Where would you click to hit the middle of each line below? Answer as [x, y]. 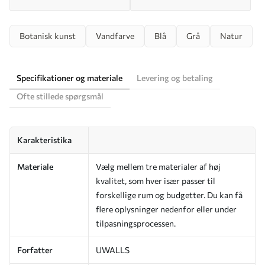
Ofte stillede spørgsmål [60, 96]
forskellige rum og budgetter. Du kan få [169, 195]
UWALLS [113, 250]
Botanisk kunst [48, 35]
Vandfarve [115, 35]
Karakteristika [44, 140]
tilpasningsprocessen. [136, 223]
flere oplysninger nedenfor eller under [166, 209]
